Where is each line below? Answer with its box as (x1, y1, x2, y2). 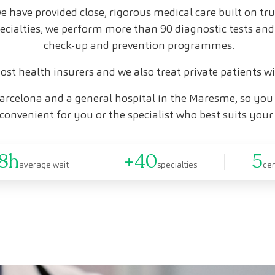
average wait (19, 159, 69, 171)
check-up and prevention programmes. (44, 38, 234, 53)
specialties (157, 159, 197, 171)
